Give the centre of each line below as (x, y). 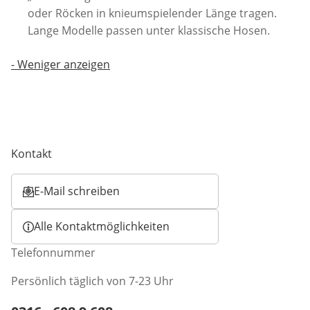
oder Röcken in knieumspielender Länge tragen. (152, 13)
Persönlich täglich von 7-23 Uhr (92, 281)
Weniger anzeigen (64, 65)
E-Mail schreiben (77, 191)
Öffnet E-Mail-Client (73, 200)
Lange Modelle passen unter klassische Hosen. (149, 31)
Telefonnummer (53, 253)
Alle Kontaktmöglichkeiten (102, 227)
